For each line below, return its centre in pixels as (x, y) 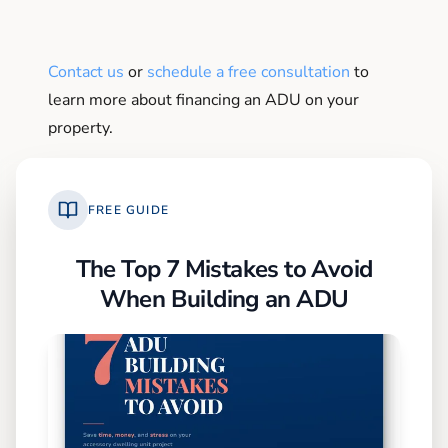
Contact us (86, 71)
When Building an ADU (224, 298)
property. (80, 127)
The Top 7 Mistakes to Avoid (224, 268)
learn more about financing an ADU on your (203, 99)
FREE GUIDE (128, 209)
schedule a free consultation (248, 71)
